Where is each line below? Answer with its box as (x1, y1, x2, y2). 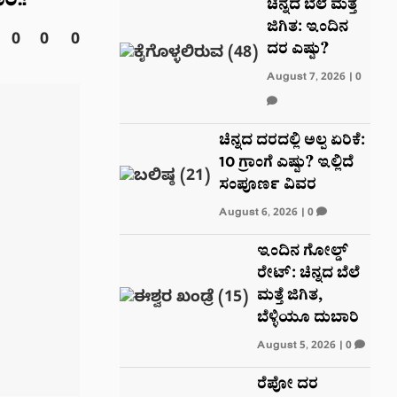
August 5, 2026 (256, 339, 336, 354)
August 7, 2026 (266, 71, 346, 86)
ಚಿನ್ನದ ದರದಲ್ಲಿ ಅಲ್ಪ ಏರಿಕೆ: (218, 132, 365, 152)
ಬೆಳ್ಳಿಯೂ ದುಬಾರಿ (256, 309, 359, 330)
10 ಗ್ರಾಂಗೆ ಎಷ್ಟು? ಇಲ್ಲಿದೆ (218, 154, 354, 175)
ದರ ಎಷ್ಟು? (266, 41, 329, 61)
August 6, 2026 (218, 206, 298, 222)
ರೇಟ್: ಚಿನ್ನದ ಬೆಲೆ (256, 265, 360, 285)
